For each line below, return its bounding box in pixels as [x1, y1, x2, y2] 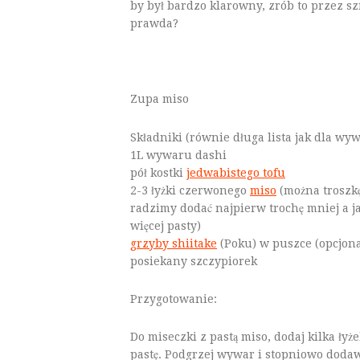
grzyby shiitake [130, 237, 217, 250]
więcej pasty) [130, 219, 201, 232]
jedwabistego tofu [186, 166, 285, 179]
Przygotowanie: [130, 292, 217, 305]
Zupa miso [130, 92, 189, 105]
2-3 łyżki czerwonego [130, 184, 250, 197]
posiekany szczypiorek [130, 255, 257, 268]
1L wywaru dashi [130, 149, 227, 162]
